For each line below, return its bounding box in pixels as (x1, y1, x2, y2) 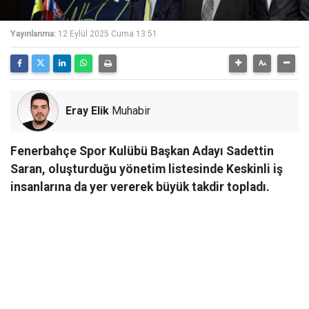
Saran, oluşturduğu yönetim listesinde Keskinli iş (10, 162, 283, 176)
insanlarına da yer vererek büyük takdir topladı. (10, 180, 270, 194)
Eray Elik (66, 104, 109, 117)
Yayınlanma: (10, 29, 56, 39)
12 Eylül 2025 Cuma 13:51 (58, 29, 157, 39)
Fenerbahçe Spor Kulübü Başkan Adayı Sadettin (10, 144, 274, 158)
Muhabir (109, 104, 150, 117)
